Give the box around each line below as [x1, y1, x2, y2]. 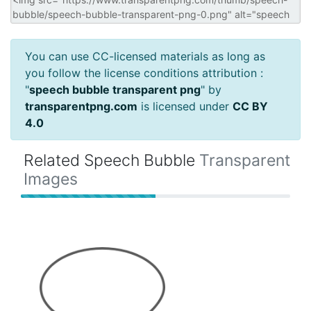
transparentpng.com [25, 99, 137, 113]
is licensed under [137, 99, 233, 113]
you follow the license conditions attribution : [25, 65, 263, 80]
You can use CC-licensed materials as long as [25, 49, 265, 63]
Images [24, 169, 78, 189]
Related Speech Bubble [24, 150, 199, 170]
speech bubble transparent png [29, 82, 201, 96]
